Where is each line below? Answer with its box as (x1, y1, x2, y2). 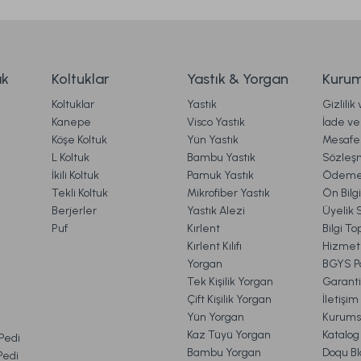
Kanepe (52, 114, 91, 129)
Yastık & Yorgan (187, 69, 288, 88)
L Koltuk (52, 150, 89, 164)
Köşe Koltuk (52, 132, 107, 147)
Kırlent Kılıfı (187, 239, 242, 253)
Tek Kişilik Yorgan (187, 274, 273, 288)
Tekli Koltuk (52, 185, 108, 200)
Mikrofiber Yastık (187, 185, 270, 200)
